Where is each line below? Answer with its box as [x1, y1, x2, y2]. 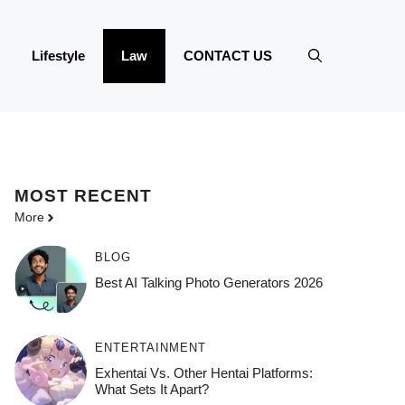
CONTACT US [184, 48, 272, 64]
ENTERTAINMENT [94, 341, 206, 355]
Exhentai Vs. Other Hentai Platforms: [94, 365, 313, 381]
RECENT [74, 186, 152, 206]
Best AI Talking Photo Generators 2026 [94, 275, 323, 291]
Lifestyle [32, 48, 85, 64]
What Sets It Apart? [94, 381, 209, 398]
